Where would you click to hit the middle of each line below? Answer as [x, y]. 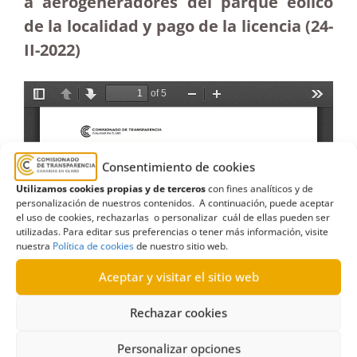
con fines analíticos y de [259, 188]
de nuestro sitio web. [181, 245]
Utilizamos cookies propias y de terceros [111, 188]
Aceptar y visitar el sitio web [178, 277]
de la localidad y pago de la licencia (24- [178, 26]
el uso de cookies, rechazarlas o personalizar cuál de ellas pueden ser [173, 217]
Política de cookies [93, 245]
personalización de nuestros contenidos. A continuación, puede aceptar [175, 202]
